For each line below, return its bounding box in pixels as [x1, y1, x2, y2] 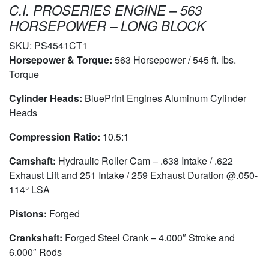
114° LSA [9, 183, 50, 197]
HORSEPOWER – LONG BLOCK [9, 16, 205, 35]
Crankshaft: [9, 231, 62, 245]
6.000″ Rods [9, 245, 62, 259]
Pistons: [9, 207, 49, 221]
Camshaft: [9, 154, 58, 168]
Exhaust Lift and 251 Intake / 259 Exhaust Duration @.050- [9, 168, 258, 183]
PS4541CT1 [34, 38, 88, 53]
